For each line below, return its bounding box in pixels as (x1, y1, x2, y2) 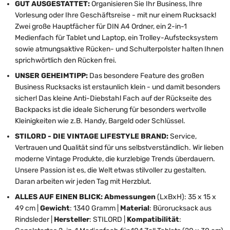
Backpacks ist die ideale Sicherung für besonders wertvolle (15, 105, 206, 114)
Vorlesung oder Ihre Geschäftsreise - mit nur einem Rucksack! (15, 10, 216, 20)
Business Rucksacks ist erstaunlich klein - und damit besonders (15, 82, 220, 91)
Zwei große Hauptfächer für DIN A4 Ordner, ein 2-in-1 (15, 22, 187, 31)
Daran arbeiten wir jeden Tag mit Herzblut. (15, 177, 151, 186)
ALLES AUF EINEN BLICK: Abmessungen (15, 192, 157, 201)
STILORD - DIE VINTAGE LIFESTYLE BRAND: (15, 131, 168, 141)
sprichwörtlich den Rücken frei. (15, 55, 117, 65)
